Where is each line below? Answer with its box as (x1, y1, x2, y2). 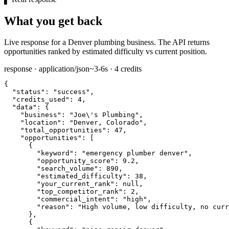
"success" (53, 88, 90, 96)
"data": (12, 103, 41, 111)
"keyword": (37, 149, 78, 157)
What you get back (4, 14, 102, 28)
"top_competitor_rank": (37, 188, 127, 196)
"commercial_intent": (37, 195, 119, 203)
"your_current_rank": (37, 180, 119, 188)
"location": (20, 119, 65, 127)
